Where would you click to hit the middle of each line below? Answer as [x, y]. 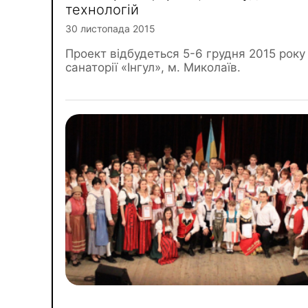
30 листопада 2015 [110, 29]
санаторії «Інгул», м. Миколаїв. [153, 67]
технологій [102, 10]
